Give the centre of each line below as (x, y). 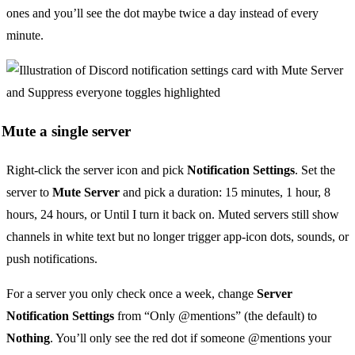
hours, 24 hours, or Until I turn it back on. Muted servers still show (173, 214)
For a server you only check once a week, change (132, 293)
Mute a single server (66, 132)
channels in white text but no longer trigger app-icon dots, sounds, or (177, 236)
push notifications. (52, 258)
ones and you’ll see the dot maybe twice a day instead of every (162, 13)
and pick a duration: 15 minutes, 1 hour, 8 (225, 192)
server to (29, 192)
